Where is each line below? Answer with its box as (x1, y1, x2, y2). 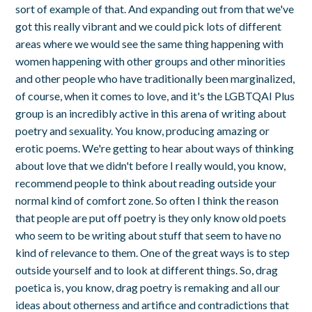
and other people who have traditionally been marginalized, (15, 71, 295, 85)
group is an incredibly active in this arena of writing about (15, 106, 287, 120)
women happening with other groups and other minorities (15, 54, 286, 68)
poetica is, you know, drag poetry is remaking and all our (15, 280, 281, 294)
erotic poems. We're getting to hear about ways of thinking (15, 141, 295, 155)
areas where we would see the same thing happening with (15, 36, 284, 50)
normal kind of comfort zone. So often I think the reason (15, 193, 279, 207)
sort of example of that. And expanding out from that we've (15, 1, 295, 15)
